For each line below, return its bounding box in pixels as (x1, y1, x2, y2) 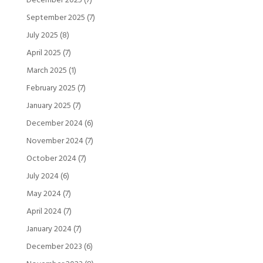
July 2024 (26, 169, 59, 183)
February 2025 (26, 81, 76, 95)
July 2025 (26, 28, 58, 42)
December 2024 (26, 116, 83, 130)
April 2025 (26, 46, 61, 60)
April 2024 (26, 204, 62, 218)
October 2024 (26, 151, 76, 166)
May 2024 (26, 187, 61, 201)
